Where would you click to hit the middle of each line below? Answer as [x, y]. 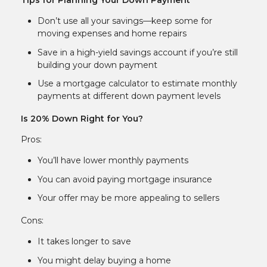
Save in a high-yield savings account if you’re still [138, 52]
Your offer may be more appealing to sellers [128, 198]
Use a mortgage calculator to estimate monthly [137, 84]
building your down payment [97, 65]
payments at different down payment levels [129, 96]
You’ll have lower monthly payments [113, 161]
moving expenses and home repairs [112, 34]
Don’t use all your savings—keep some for [125, 21]
